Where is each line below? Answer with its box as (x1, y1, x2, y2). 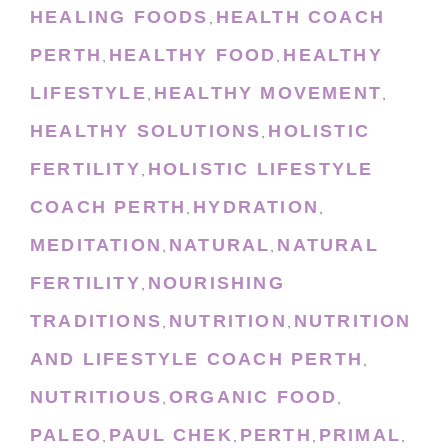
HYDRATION (193, 196, 320, 217)
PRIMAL (318, 424, 402, 445)
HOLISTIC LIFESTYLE (147, 158, 374, 179)
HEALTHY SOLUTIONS (30, 120, 262, 141)
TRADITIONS (30, 310, 162, 331)
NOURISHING (147, 272, 285, 293)
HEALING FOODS (30, 6, 209, 27)
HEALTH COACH (215, 6, 386, 27)
